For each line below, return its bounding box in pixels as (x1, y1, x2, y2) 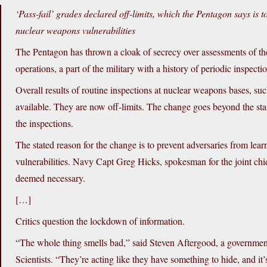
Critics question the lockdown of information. (15, 215, 185, 228)
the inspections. (15, 117, 73, 130)
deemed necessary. (15, 172, 85, 185)
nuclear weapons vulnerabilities (15, 24, 135, 37)
